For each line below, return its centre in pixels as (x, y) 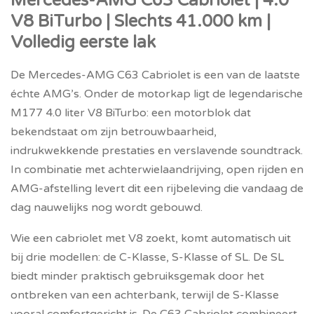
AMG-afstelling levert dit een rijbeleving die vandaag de (157, 189)
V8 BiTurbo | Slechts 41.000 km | (141, 21)
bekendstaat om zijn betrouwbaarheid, (114, 132)
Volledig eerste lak (83, 42)
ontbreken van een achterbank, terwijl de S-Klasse (145, 295)
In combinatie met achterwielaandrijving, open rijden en (157, 170)
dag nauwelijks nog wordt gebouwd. (107, 207)
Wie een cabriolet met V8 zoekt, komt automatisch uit (151, 238)
